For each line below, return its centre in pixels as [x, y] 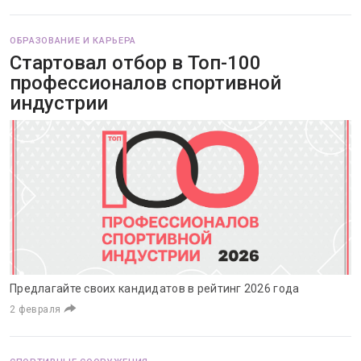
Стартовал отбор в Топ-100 [135, 63]
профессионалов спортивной [145, 83]
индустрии [59, 103]
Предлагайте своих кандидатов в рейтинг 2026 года [155, 288]
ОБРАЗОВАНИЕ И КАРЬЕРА [73, 41]
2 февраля [35, 309]
